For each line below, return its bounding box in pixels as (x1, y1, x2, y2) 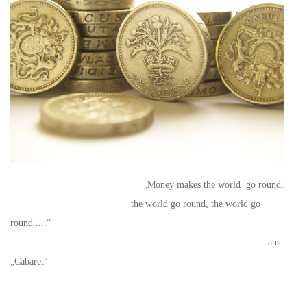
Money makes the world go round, (147, 179, 284, 190)
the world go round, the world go (10, 198, 260, 209)
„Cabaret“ (10, 256, 48, 267)
